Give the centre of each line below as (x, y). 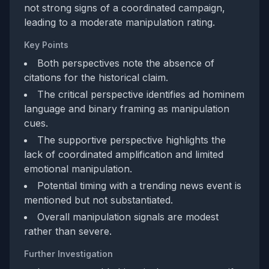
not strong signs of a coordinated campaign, (125, 8)
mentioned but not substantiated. (98, 200)
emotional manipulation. (78, 169)
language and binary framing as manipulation (127, 109)
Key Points (46, 45)
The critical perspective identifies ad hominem (141, 94)
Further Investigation (68, 254)
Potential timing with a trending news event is (139, 186)
